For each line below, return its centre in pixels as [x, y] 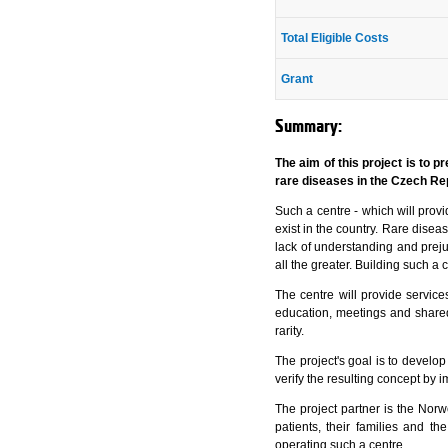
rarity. [290, 331]
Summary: [309, 127]
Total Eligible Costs [335, 38]
